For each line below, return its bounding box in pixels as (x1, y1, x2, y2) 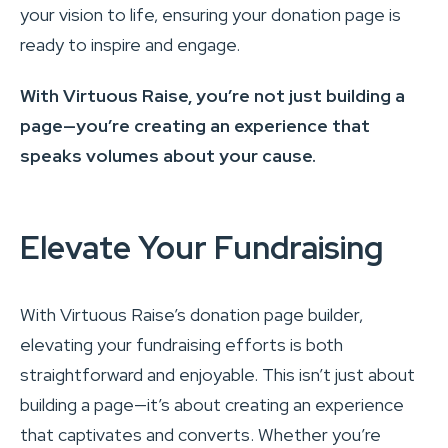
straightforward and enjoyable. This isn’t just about (20, 363, 415, 387)
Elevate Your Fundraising (20, 227, 383, 270)
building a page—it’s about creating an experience (20, 393, 404, 417)
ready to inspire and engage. (20, 33, 240, 57)
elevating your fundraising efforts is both (20, 333, 343, 357)
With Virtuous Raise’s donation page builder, (20, 303, 363, 327)
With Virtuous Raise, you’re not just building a (20, 84, 405, 108)
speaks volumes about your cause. (20, 144, 316, 168)
